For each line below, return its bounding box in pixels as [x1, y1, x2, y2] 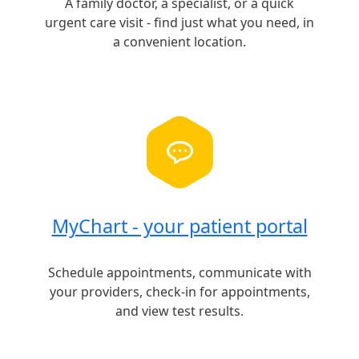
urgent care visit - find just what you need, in [45, 14, 314, 32]
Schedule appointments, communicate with [47, 263, 312, 281]
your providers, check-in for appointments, [49, 282, 310, 301]
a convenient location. [113, 33, 246, 51]
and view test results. [115, 301, 244, 320]
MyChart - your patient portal [51, 212, 308, 239]
